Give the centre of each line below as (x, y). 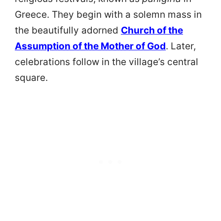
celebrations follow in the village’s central (107, 62)
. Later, (181, 46)
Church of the (152, 30)
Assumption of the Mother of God (90, 46)
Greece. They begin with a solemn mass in (108, 14)
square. (31, 77)
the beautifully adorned (68, 30)
